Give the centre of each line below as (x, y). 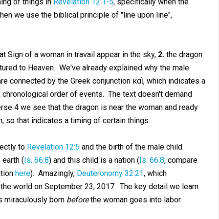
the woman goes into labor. (135, 200)
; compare (181, 160)
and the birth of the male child (131, 147)
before (77, 200)
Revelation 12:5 (53, 147)
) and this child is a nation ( (94, 160)
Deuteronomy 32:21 (110, 173)
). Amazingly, (53, 173)
